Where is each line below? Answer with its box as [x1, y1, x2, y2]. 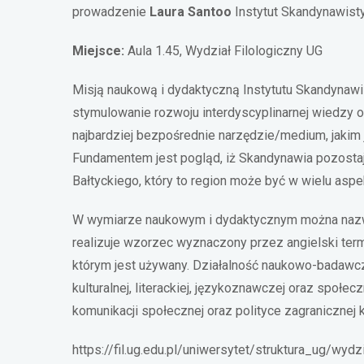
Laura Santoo [149, 3, 232, 19]
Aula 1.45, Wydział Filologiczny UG [124, 42, 323, 58]
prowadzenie [72, 3, 149, 19]
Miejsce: [72, 42, 124, 58]
